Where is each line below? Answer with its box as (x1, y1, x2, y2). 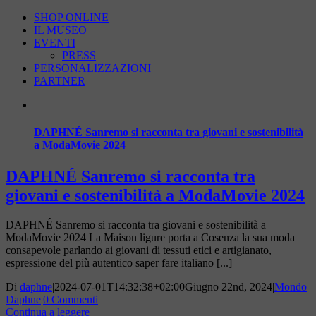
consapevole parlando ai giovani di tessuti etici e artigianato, (6, 244, 272, 257)
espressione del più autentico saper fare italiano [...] (6, 257, 232, 269)
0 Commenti (43, 293, 98, 306)
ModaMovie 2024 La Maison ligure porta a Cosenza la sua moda (6, 231, 295, 244)
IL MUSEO (34, 24, 87, 36)
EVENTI (34, 37, 75, 49)
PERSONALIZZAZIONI (34, 62, 151, 74)
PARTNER (34, 75, 85, 87)
